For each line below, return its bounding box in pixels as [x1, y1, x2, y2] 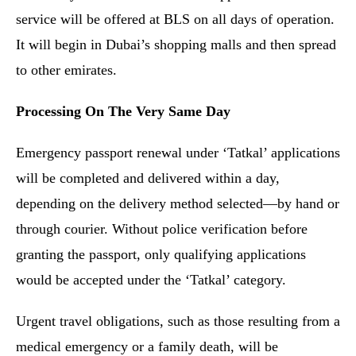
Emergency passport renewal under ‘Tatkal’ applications [16, 145, 340, 161]
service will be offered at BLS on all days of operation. [16, 11, 335, 27]
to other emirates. [16, 62, 121, 78]
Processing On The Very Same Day [16, 103, 230, 119]
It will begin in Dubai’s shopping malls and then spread [16, 37, 336, 52]
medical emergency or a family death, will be [16, 339, 278, 354]
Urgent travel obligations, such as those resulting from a [16, 313, 340, 329]
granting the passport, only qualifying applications [16, 246, 306, 262]
